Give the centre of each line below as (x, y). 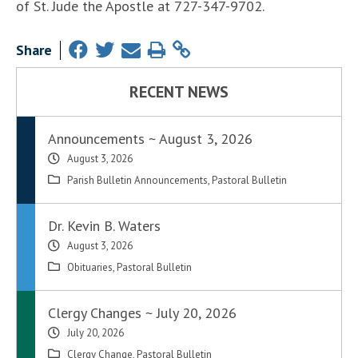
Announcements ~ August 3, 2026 (151, 139)
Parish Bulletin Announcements (138, 181)
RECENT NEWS (179, 92)
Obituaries (90, 268)
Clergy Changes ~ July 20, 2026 (143, 313)
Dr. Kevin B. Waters (105, 226)
